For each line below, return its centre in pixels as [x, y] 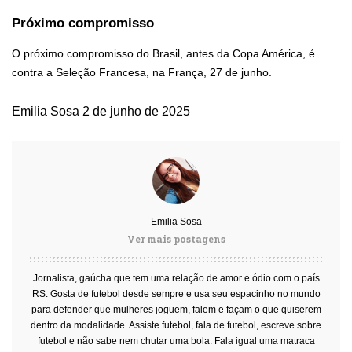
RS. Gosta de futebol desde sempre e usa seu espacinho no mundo [176, 293]
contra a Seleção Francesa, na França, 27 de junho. [142, 72]
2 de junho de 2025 [136, 111]
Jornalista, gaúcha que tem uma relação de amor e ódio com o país [176, 278]
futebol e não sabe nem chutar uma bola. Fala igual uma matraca [176, 341]
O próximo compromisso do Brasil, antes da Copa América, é [163, 53]
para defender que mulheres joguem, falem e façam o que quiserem [176, 309]
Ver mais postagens [176, 238]
